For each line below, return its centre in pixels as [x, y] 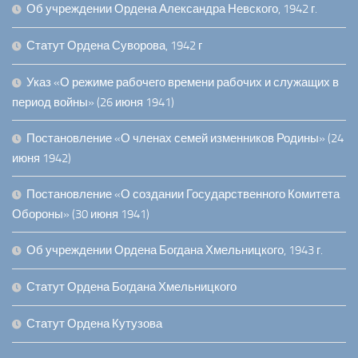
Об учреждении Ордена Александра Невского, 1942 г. [172, 9]
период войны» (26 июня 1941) [93, 103]
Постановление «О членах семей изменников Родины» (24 [185, 139]
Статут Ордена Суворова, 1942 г [114, 46]
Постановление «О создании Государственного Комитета [183, 195]
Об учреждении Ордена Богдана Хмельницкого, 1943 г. [175, 251]
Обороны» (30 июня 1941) [81, 215]
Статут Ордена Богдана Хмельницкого [131, 287]
